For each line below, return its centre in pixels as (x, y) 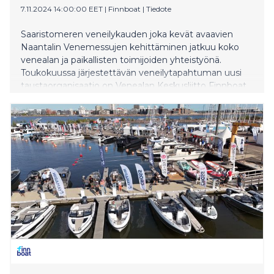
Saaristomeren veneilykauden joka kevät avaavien (127, 34)
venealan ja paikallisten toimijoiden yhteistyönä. (121, 60)
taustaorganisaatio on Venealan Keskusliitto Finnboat (134, 85)
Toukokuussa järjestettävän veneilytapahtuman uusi (131, 72)
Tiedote (159, 9)
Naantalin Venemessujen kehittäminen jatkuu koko (130, 47)
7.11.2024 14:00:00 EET (62, 9)
